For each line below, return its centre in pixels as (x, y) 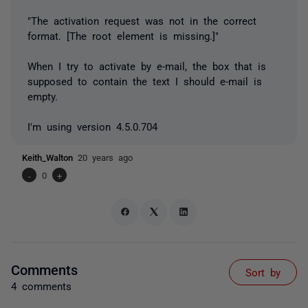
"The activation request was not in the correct (142, 20)
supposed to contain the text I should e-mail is (145, 81)
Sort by (263, 272)
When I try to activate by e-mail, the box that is (147, 66)
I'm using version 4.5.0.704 (92, 126)
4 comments (41, 285)
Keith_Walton (50, 157)
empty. (43, 96)
